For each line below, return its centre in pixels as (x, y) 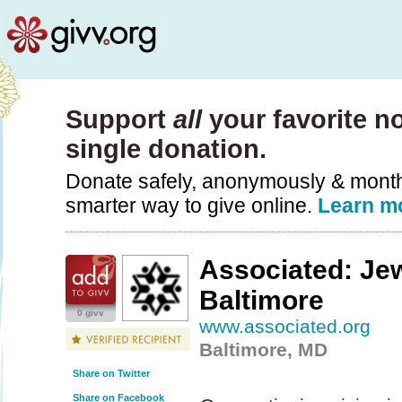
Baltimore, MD (264, 350)
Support (119, 119)
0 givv (91, 313)
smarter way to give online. (192, 205)
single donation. (166, 149)
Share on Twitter (111, 373)
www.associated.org (285, 326)
